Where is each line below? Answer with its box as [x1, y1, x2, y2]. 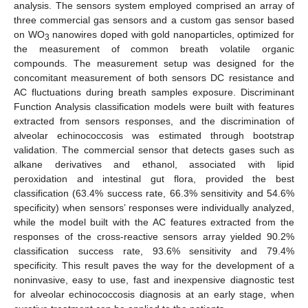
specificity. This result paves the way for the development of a [14, 259, 294, 271]
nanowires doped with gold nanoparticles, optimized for [49, 28, 294, 40]
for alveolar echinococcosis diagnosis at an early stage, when [14, 288, 294, 300]
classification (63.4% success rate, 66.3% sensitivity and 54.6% [14, 187, 294, 199]
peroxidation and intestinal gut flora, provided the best [14, 173, 294, 184]
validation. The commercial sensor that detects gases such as [14, 144, 294, 155]
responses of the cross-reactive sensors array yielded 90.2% [14, 230, 294, 242]
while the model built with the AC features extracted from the [14, 216, 294, 228]
